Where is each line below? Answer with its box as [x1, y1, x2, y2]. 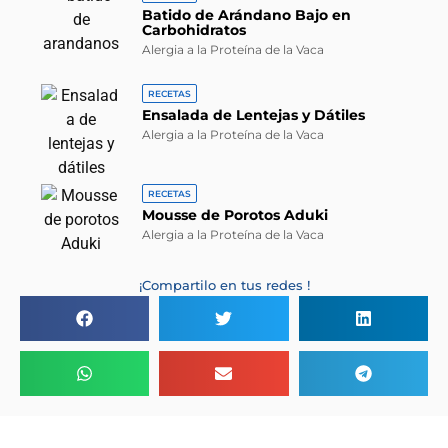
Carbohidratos [142, 21, 247, 40]
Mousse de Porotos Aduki [142, 206, 329, 225]
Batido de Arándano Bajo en [142, 6, 352, 25]
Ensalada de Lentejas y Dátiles [142, 106, 366, 125]
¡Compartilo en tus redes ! [138, 277, 310, 294]
